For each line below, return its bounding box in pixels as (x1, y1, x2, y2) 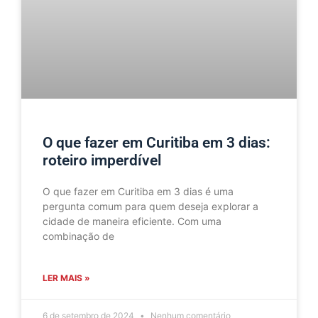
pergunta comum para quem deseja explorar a (43, 199, 258, 212)
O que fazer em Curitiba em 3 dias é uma (43, 185, 234, 197)
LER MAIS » (43, 272, 90, 283)
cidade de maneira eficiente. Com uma (43, 214, 221, 227)
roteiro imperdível (43, 151, 161, 169)
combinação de (43, 229, 114, 242)
